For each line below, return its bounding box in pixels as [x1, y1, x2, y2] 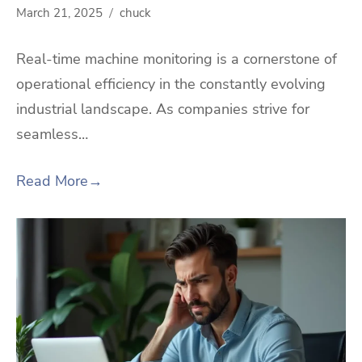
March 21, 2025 [16, 5, 103, 22]
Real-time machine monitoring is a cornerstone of [16, 48, 337, 69]
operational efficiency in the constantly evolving [16, 74, 326, 94]
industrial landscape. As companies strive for [16, 99, 309, 119]
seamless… [16, 124, 88, 144]
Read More [16, 170, 88, 191]
